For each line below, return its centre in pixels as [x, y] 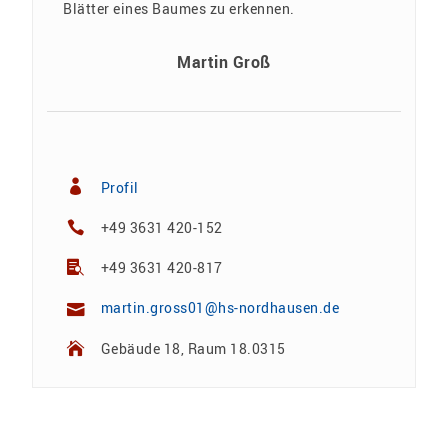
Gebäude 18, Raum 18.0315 [193, 348]
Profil [119, 187]
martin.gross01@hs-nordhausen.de [220, 308]
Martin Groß [224, 62]
